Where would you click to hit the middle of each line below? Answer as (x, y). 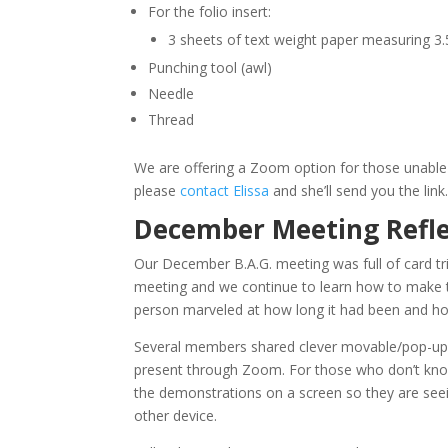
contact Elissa (225, 190)
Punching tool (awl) (210, 67)
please (157, 190)
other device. (176, 415)
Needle (171, 93)
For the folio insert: (210, 11)
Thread (171, 119)
